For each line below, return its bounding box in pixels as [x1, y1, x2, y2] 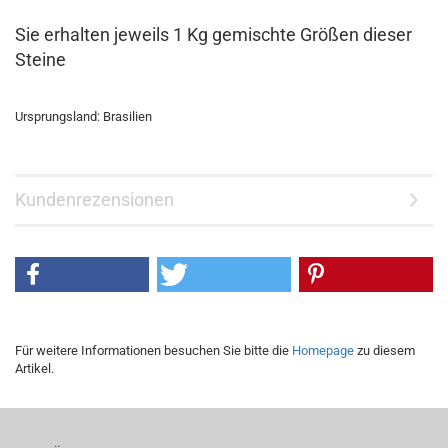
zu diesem [354, 343, 415, 358]
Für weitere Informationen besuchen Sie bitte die [15, 343, 292, 358]
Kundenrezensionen [15, 189, 174, 210]
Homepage [292, 343, 354, 358]
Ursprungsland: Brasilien [15, 109, 152, 124]
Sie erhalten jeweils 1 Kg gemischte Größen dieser [15, 24, 412, 45]
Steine [15, 49, 66, 70]
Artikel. [15, 361, 54, 376]
